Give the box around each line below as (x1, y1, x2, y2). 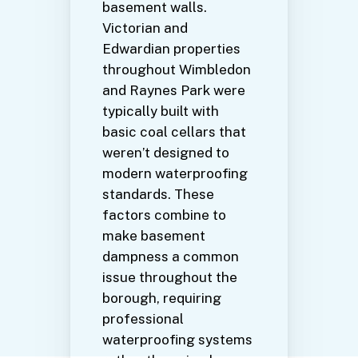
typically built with (102, 103, 219, 120)
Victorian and (102, 20, 188, 37)
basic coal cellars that (102, 124, 246, 141)
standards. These (102, 186, 214, 203)
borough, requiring (102, 290, 221, 307)
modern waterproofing (102, 165, 248, 182)
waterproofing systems (102, 332, 253, 348)
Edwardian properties (102, 41, 241, 58)
